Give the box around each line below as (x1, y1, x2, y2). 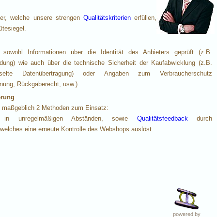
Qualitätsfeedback (137, 115, 188, 123)
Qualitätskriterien (83, 14, 131, 22)
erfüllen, (130, 14, 157, 22)
